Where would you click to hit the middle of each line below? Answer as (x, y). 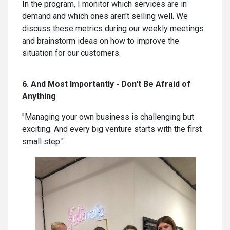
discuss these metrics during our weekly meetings (113, 28)
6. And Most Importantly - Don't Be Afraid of (106, 84)
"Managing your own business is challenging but (108, 117)
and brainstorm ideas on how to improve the (101, 41)
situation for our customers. (71, 53)
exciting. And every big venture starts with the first (112, 129)
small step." (43, 141)
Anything (39, 96)
